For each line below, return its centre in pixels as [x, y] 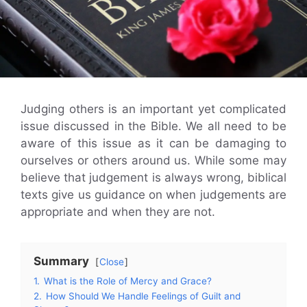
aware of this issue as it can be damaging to [153, 143]
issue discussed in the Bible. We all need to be [153, 126]
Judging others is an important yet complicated [153, 109]
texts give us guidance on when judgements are [153, 194]
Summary [61, 261]
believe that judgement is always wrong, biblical [153, 177]
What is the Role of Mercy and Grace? [128, 281]
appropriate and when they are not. [118, 211]
